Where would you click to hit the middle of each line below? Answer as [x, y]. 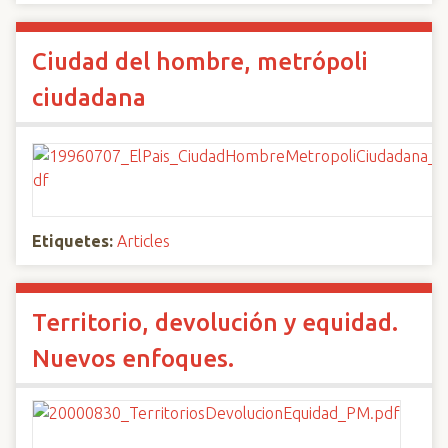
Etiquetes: [72, 241]
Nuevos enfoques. [133, 358]
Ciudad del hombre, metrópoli [200, 61]
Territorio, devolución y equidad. [215, 322]
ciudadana [89, 97]
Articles [143, 241]
